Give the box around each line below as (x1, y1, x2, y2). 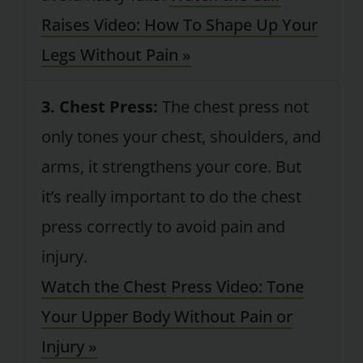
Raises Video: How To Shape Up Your (41, 14, 318, 36)
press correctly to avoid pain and (41, 216, 285, 238)
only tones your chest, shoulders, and (41, 126, 321, 148)
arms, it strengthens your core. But (41, 156, 301, 178)
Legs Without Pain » (41, 44, 191, 66)
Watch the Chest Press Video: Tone (41, 275, 304, 298)
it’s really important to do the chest (41, 186, 301, 208)
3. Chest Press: (41, 96, 158, 118)
